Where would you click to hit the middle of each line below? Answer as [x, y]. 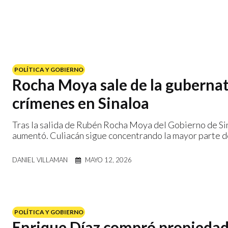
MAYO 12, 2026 [108, 160]
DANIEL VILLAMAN [40, 160]
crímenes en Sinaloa [81, 103]
